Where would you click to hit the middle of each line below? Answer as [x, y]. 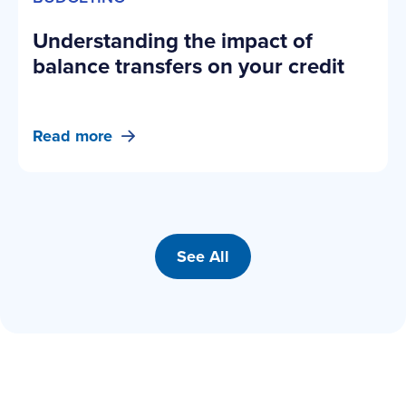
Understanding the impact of [173, 40]
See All [203, 256]
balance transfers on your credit [188, 66]
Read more [72, 135]
